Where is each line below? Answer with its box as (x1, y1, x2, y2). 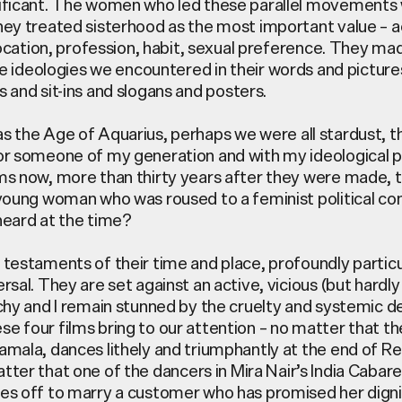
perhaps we (170, 118, 257, 148)
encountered (115, 54, 212, 83)
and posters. (171, 75, 270, 105)
